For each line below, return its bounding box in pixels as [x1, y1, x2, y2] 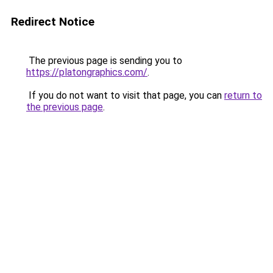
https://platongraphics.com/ [26, 66, 147, 78]
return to [224, 90, 262, 101]
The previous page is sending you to [26, 55, 182, 66]
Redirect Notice [11, 15, 94, 29]
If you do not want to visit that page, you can [26, 90, 224, 101]
